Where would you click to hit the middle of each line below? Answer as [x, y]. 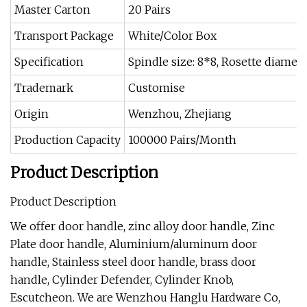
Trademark [44, 88]
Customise [157, 88]
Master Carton [52, 10]
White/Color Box [172, 36]
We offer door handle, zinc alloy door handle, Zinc [143, 226]
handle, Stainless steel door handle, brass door [133, 262]
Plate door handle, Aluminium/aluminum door [134, 244]
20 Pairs [149, 10]
